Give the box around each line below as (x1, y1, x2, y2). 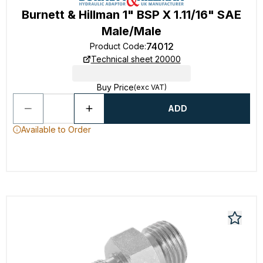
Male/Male (102, 24, 161, 38)
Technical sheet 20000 (90, 54, 181, 64)
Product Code (89, 41, 144, 51)
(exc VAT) (133, 83, 167, 92)
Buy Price (96, 82, 134, 92)
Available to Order (21, 124, 91, 134)
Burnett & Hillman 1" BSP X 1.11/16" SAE (22, 8, 241, 22)
